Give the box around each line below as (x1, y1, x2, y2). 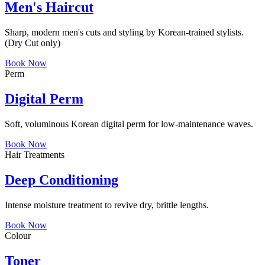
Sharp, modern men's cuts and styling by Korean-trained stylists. (5, 27, 244, 38)
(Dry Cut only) (5, 38, 60, 49)
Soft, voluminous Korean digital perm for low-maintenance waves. (5, 119, 253, 130)
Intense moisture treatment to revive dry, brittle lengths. (5, 199, 209, 210)
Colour (5, 230, 31, 241)
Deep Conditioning (5, 172, 118, 188)
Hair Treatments (5, 150, 64, 160)
